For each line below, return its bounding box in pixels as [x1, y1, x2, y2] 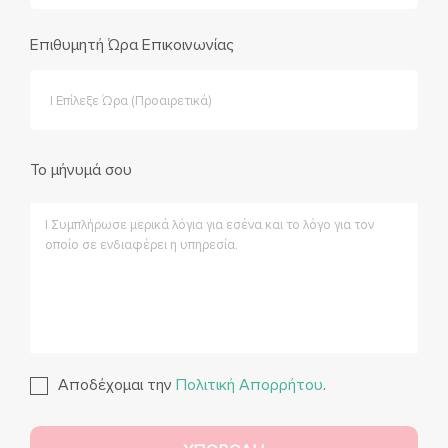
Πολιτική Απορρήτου [176, 374, 323, 395]
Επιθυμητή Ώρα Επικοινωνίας [30, 34, 234, 55]
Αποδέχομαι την [58, 374, 176, 395]
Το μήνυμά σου [30, 159, 132, 180]
